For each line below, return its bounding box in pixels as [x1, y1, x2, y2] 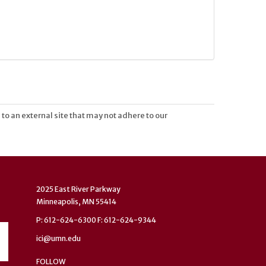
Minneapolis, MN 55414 [36, 197, 116, 207]
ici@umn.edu [36, 234, 81, 243]
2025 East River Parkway [36, 185, 121, 194]
